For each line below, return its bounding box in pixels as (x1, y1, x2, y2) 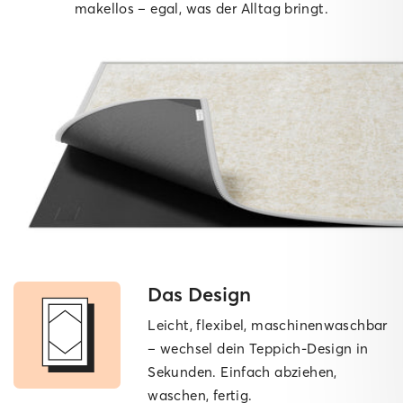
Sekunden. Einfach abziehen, (148, 363, 337, 381)
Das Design (148, 282, 252, 308)
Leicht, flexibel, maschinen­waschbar (148, 317, 388, 335)
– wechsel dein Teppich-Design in (148, 340, 369, 358)
